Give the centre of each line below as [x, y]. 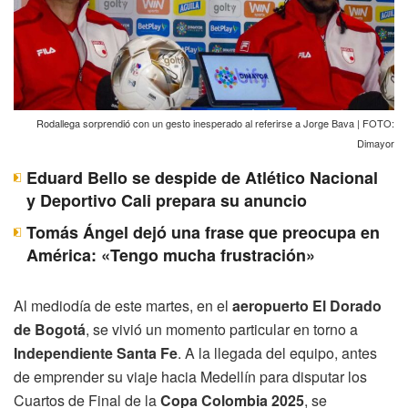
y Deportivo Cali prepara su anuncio [167, 200]
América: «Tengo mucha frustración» [171, 255]
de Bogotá [50, 329]
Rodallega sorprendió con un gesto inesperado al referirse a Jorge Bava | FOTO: [215, 122]
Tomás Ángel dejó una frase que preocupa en [203, 232]
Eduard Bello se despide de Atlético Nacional [202, 177]
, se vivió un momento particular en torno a [222, 329]
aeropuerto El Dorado [307, 305]
